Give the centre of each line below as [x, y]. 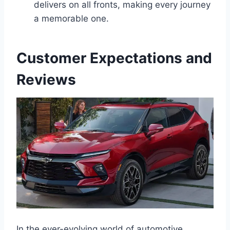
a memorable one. [71, 19]
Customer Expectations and [114, 58]
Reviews [46, 80]
